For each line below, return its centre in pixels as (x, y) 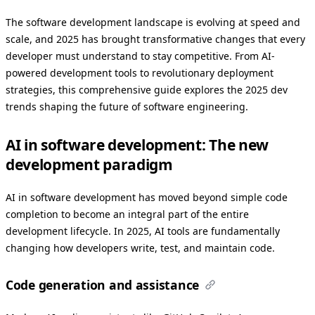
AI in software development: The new (137, 144)
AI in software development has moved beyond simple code (147, 197)
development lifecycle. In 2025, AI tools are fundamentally (143, 231)
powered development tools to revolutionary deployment (140, 72)
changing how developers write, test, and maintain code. (140, 247)
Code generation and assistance (103, 284)
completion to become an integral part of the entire (127, 214)
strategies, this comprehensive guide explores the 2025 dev (147, 89)
